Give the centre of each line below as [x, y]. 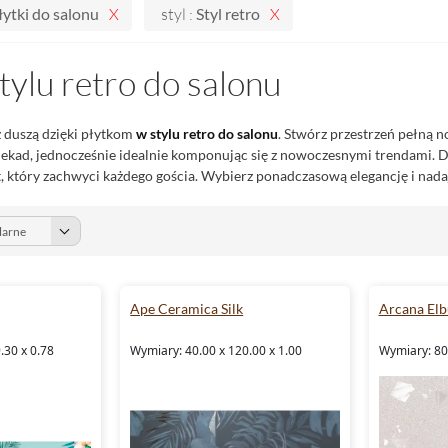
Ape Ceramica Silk [187, 308]
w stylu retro [175, 133]
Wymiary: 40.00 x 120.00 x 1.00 [216, 350]
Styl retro [228, 13]
